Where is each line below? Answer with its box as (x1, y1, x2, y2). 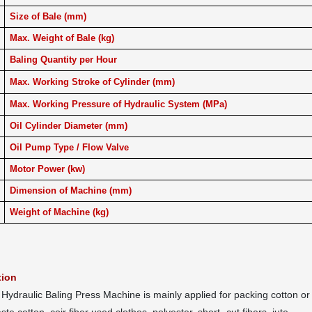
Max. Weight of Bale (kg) (10, 33, 114, 43)
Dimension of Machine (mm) (10, 185, 132, 196)
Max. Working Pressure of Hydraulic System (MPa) (10, 99, 227, 109)
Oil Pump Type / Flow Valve (10, 142, 129, 153)
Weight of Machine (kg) (10, 207, 109, 217)
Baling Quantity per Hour (10, 54, 117, 65)
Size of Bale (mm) (10, 11, 86, 22)
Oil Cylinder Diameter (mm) (10, 120, 127, 131)
